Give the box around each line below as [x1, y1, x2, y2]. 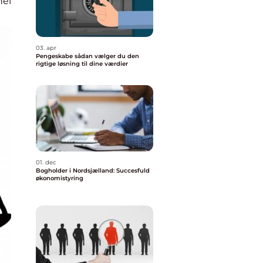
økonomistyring [36, 174, 83, 182]
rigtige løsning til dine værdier [36, 60, 128, 68]
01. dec [36, 159, 56, 166]
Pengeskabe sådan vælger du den [36, 52, 75, 60]
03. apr [36, 44, 56, 52]
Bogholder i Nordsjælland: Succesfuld [36, 167, 150, 174]
